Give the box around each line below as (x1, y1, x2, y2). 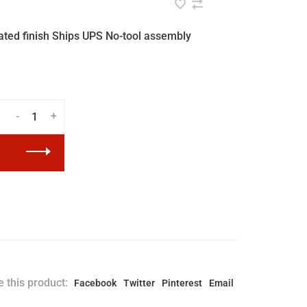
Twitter (123, 278, 155, 288)
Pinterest (162, 278, 202, 288)
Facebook (74, 278, 116, 288)
